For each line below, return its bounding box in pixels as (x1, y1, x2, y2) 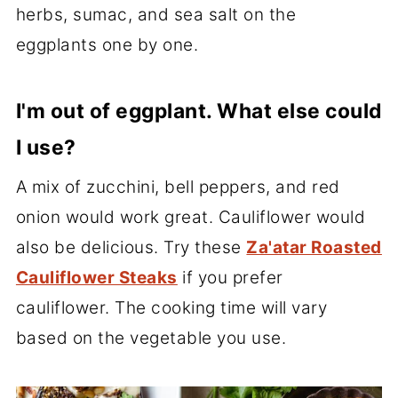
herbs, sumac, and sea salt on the (15, 4, 297, 26)
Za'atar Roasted (246, 237, 382, 259)
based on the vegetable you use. (15, 328, 287, 349)
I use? (15, 135, 76, 161)
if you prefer (177, 267, 283, 289)
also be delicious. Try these (15, 237, 247, 259)
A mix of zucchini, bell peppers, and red (15, 177, 340, 198)
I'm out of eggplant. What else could (15, 99, 382, 124)
